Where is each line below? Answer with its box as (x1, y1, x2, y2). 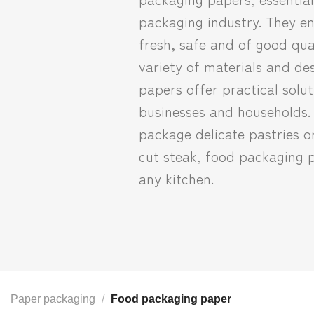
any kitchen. (139, 168, 214, 189)
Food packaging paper (107, 293, 231, 305)
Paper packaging (11, 293, 95, 305)
